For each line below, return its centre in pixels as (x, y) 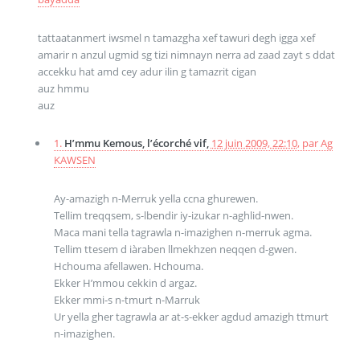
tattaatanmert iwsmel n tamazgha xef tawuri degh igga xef (176, 37)
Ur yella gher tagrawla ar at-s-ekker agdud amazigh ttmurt (191, 316)
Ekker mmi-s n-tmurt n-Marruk (127, 299)
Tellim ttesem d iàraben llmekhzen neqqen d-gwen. (175, 249)
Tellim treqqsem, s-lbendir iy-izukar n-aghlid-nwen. (173, 215)
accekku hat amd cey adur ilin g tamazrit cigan (147, 71)
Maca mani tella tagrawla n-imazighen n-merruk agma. (182, 232)
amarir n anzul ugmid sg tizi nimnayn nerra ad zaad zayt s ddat (186, 54)
